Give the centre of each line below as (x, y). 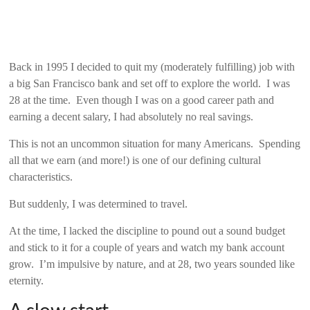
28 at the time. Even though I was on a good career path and (142, 100)
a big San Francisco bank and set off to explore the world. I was (150, 83)
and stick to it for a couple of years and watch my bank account (147, 247)
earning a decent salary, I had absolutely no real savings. (131, 116)
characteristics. (41, 176)
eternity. (27, 280)
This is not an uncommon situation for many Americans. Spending (155, 143)
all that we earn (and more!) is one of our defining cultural (135, 160)
